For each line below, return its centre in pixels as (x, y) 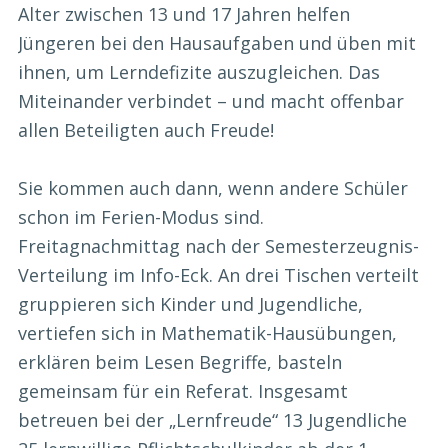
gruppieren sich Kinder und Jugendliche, (190, 304)
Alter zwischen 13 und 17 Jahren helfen (184, 14)
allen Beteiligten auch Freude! (146, 130)
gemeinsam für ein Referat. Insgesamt (183, 391)
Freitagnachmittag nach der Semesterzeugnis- (218, 246)
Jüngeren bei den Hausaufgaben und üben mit (217, 43)
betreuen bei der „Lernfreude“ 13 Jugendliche (212, 420)
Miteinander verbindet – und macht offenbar (211, 101)
